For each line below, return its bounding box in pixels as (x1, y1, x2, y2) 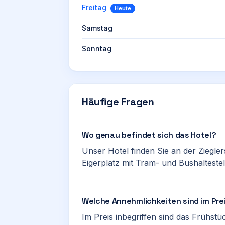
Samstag (82, 24, 113, 32)
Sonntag (82, 44, 111, 53)
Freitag (82, 3, 106, 12)
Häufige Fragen (82, 95, 154, 108)
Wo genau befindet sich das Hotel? (82, 130, 216, 140)
